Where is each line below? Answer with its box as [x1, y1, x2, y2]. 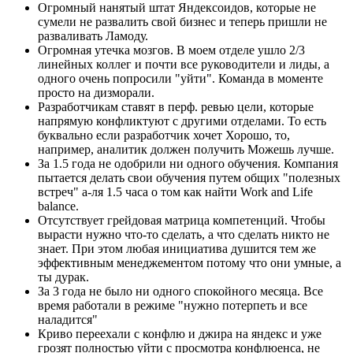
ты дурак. [38, 269, 89, 284]
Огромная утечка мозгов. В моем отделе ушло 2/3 [38, 43, 305, 57]
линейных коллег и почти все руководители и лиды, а [38, 57, 329, 71]
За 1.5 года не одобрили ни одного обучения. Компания [38, 156, 338, 170]
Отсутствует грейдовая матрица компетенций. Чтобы [38, 213, 325, 227]
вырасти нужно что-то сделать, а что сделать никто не [38, 227, 329, 241]
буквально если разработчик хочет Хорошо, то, [38, 128, 290, 142]
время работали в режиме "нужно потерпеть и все [38, 298, 307, 312]
